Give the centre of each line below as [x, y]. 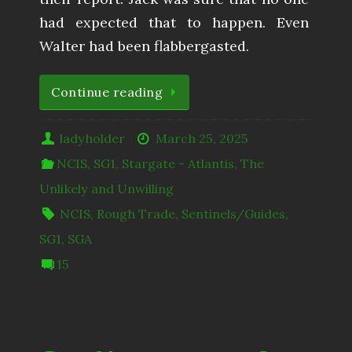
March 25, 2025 [202, 139]
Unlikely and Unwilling [106, 189]
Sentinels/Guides [234, 214]
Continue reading [107, 92]
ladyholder [93, 139]
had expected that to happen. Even [174, 22]
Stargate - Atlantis [178, 164]
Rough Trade [136, 214]
